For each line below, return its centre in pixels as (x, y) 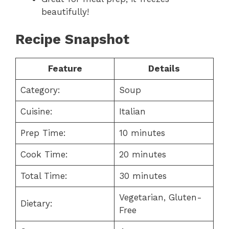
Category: (40, 90)
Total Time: (44, 176)
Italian (132, 112)
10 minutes (142, 133)
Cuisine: (36, 112)
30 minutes (143, 176)
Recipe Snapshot (72, 40)
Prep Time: (43, 133)
